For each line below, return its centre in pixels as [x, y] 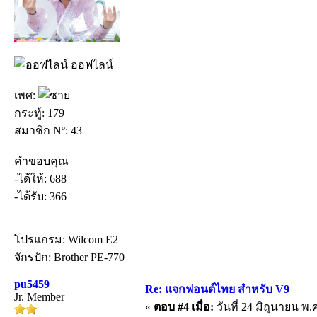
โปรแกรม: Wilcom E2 [66, 239]
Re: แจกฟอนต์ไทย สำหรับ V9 [217, 289]
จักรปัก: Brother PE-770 [69, 257]
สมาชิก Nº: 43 [48, 130]
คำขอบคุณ [41, 161]
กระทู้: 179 [39, 113]
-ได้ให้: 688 [40, 178]
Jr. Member [39, 296]
